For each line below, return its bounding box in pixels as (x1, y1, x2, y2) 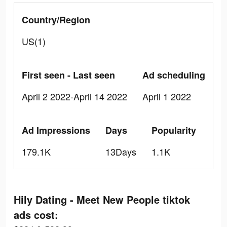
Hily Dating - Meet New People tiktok (14, 192, 190, 207)
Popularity (152, 124, 196, 137)
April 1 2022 (142, 90, 191, 103)
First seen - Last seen (22, 68, 115, 82)
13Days (105, 145, 136, 158)
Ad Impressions (22, 124, 90, 137)
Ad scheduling (142, 68, 205, 82)
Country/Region (22, 13, 90, 26)
